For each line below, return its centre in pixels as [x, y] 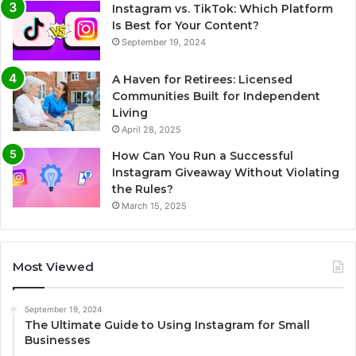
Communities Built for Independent [216, 97]
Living [130, 113]
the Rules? [143, 190]
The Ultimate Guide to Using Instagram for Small [167, 325]
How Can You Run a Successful [203, 156]
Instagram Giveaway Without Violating [226, 173]
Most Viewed [53, 267]
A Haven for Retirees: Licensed [202, 80]
